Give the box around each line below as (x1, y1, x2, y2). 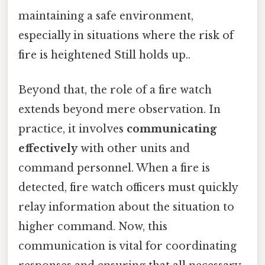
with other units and (77, 141, 190, 155)
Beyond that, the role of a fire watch (18, 83, 212, 96)
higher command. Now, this (18, 219, 167, 233)
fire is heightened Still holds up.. (18, 48, 190, 62)
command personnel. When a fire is (18, 161, 210, 174)
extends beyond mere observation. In (18, 102, 221, 116)
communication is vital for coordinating (18, 239, 237, 253)
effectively (18, 141, 77, 155)
